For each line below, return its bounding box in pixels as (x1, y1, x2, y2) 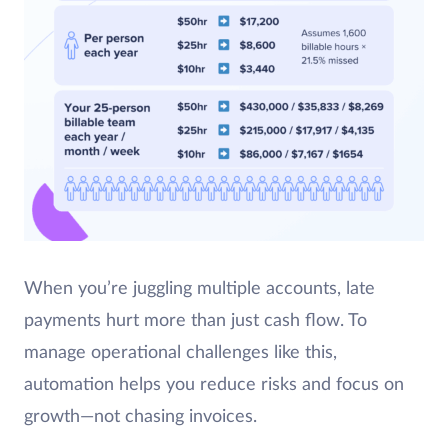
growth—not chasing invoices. (24, 407, 262, 426)
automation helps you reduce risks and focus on (24, 375, 404, 394)
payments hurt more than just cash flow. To (24, 311, 367, 330)
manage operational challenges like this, (24, 343, 337, 362)
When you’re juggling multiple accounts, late (24, 279, 375, 298)
